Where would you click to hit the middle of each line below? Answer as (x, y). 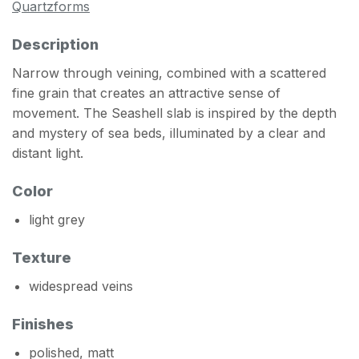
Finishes (43, 324)
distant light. (48, 153)
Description (55, 45)
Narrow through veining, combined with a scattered (169, 73)
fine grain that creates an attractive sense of (146, 93)
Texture (42, 257)
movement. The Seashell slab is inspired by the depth (174, 113)
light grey (56, 219)
